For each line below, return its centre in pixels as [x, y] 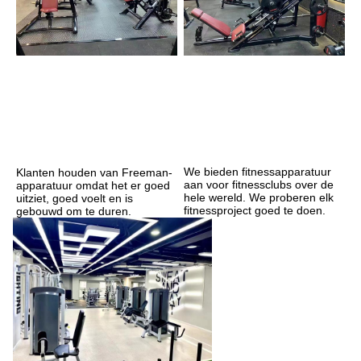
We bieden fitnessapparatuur [257, 172]
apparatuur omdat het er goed [93, 185]
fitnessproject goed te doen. [255, 211]
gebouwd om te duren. [74, 211]
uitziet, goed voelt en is [75, 198]
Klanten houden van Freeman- [94, 172]
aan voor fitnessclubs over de [259, 185]
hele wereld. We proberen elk [259, 198]
